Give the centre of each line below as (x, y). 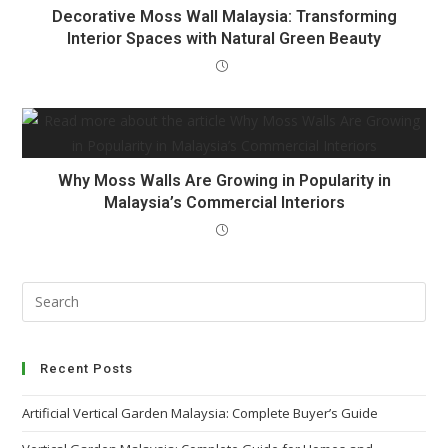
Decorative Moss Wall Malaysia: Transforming (224, 16)
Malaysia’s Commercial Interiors (224, 202)
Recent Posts (87, 368)
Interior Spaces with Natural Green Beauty (224, 38)
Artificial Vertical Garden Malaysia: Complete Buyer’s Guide (200, 412)
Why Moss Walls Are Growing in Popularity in (224, 180)
